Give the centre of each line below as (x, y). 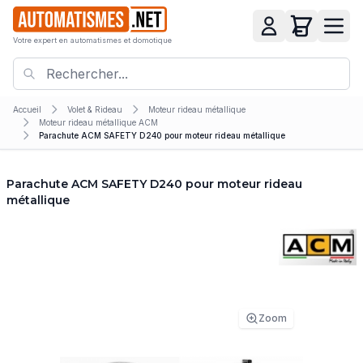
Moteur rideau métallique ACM (98, 122)
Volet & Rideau (95, 109)
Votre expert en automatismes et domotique (92, 41)
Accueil (27, 109)
